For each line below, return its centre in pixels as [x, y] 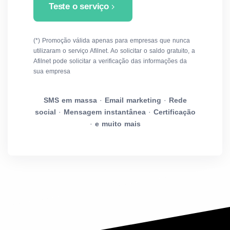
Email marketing [133, 100]
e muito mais [118, 124]
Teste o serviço [79, 6]
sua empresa [52, 71]
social [45, 112]
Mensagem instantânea [104, 112]
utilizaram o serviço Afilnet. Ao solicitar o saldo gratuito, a [114, 51]
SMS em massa [70, 100]
